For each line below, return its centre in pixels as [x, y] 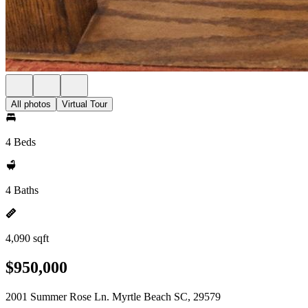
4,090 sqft [27, 238]
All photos [31, 104]
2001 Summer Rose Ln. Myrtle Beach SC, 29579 [113, 296]
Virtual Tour [85, 104]
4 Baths [22, 190]
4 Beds [21, 142]
